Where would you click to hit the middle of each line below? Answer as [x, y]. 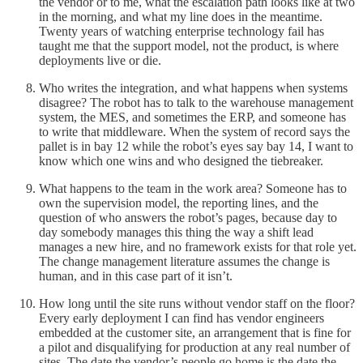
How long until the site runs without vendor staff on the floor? [197, 304]
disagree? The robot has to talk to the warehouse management [196, 103]
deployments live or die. [100, 61]
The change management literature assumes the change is [184, 262]
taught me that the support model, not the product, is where [189, 46]
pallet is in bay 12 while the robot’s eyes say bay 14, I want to [196, 147]
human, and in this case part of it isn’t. [136, 276]
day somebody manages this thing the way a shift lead [176, 233]
